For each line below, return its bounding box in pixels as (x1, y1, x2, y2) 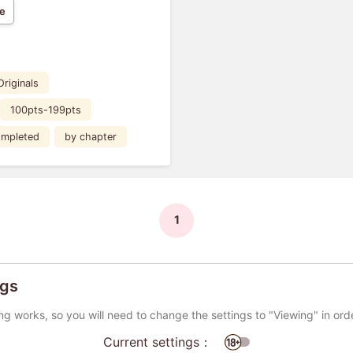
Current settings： (103, 333, 212, 350)
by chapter (65, 130, 117, 143)
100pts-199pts (10, 103, 82, 116)
